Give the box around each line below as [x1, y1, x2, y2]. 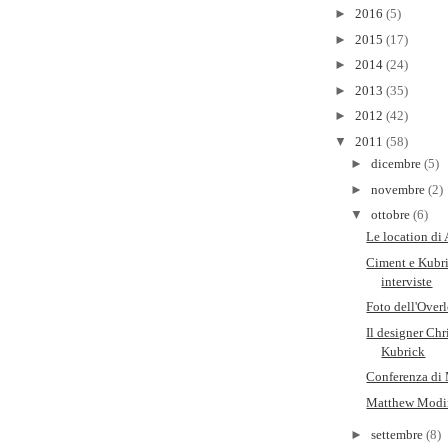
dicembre [370, 156, 424, 172]
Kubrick [381, 343, 426, 359]
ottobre [370, 207, 413, 223]
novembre [370, 181, 428, 197]
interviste [381, 273, 433, 289]
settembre [370, 426, 426, 442]
